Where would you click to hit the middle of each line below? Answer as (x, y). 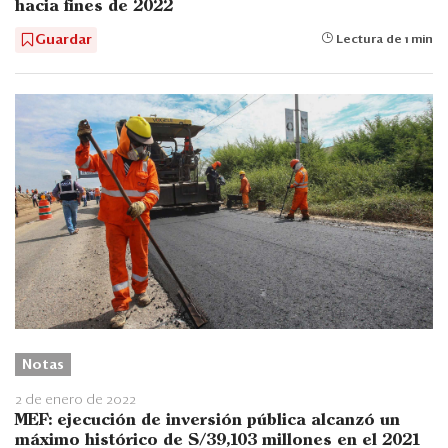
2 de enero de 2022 (75, 400)
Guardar (63, 40)
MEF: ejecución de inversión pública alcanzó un (207, 421)
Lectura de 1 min (383, 40)
